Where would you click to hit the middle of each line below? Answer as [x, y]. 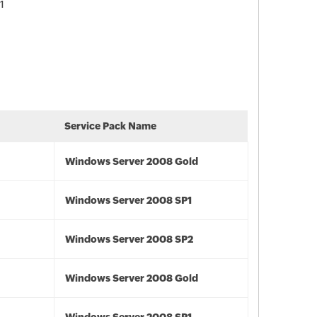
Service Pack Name [110, 126]
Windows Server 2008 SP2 [129, 239]
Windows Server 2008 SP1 [128, 200]
